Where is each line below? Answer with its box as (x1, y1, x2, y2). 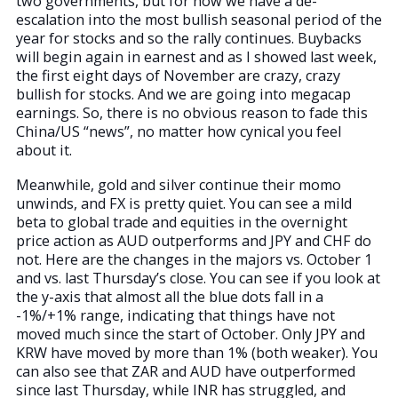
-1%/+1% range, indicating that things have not (16, 306, 335, 326)
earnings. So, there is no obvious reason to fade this (16, 103, 368, 123)
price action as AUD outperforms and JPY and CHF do (16, 231, 371, 251)
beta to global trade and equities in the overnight (16, 212, 347, 233)
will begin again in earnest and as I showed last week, (16, 47, 377, 68)
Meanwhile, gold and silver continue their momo (16, 175, 341, 195)
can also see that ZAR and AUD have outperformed (16, 362, 355, 382)
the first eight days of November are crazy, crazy (16, 66, 340, 86)
